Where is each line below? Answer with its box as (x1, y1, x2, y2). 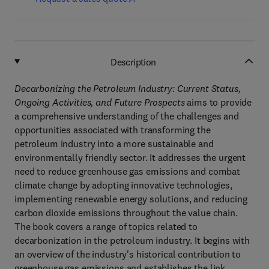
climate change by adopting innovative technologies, (14, 179, 232, 191)
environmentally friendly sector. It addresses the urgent (14, 151, 246, 163)
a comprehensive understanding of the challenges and (14, 110, 239, 122)
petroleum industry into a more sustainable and (14, 138, 214, 150)
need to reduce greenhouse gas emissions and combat (14, 165, 240, 177)
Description (110, 55, 156, 68)
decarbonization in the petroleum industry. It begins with (14, 234, 250, 246)
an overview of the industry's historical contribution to (14, 248, 241, 260)
